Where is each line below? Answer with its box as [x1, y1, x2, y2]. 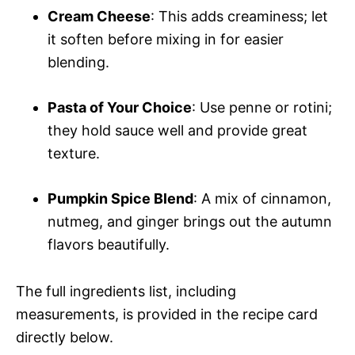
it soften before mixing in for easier [48, 31, 284, 48]
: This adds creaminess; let [151, 8, 328, 25]
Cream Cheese [48, 8, 151, 25]
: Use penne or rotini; [192, 99, 332, 116]
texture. [48, 145, 100, 162]
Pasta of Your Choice [48, 99, 192, 116]
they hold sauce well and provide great [48, 122, 307, 139]
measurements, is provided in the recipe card [16, 306, 318, 323]
